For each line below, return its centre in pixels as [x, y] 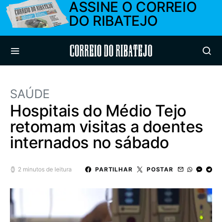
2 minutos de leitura [45, 169]
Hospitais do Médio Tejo [98, 111]
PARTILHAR [114, 169]
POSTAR [160, 169]
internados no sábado [90, 142]
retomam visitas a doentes [107, 127]
